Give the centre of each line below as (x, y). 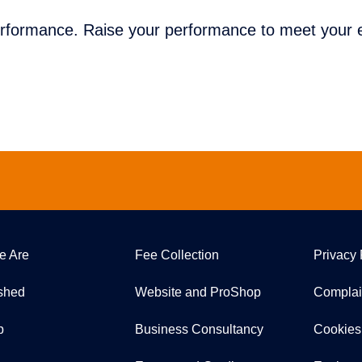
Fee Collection (177, 255)
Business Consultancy (200, 329)
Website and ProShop (198, 292)
